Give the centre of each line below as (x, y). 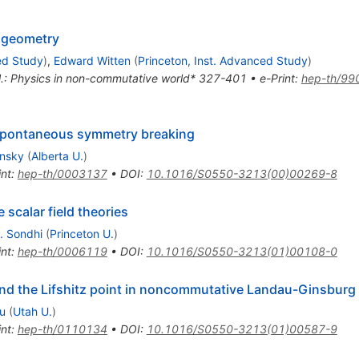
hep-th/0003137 (62, 173)
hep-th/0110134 (62, 329)
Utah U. (32, 311)
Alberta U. (57, 155)
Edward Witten (92, 60)
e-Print (277, 78)
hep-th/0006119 (62, 251)
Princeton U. (81, 233)
